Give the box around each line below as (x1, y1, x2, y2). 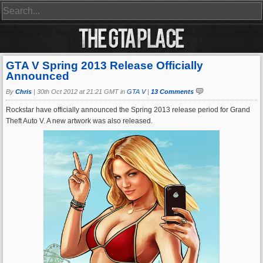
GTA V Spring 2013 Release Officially (6, 59, 203, 72)
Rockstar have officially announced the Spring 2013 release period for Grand (6, 106, 250, 114)
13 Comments (151, 88, 194, 95)
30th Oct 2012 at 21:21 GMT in (37, 88, 127, 95)
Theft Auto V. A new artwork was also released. (6, 117, 153, 125)
